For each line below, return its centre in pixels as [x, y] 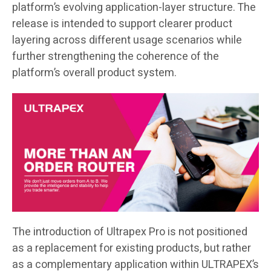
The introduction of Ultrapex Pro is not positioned [130, 232]
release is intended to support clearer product [122, 24]
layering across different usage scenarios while [127, 41]
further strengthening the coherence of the [116, 57]
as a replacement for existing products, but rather [132, 249]
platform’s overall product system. [94, 73]
